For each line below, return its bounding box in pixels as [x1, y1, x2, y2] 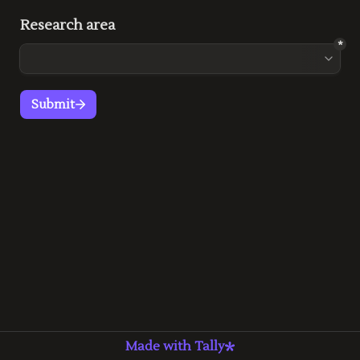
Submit [31, 96, 75, 112]
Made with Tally [125, 337, 225, 354]
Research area [20, 16, 115, 35]
